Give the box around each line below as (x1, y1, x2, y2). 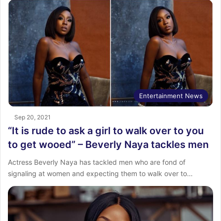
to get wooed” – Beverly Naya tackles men (8, 138, 209, 150)
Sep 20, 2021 (14, 113, 51, 121)
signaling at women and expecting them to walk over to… (8, 169, 193, 178)
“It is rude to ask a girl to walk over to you (8, 124, 204, 137)
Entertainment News (139, 91, 203, 100)
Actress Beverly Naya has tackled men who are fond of (8, 157, 185, 166)
